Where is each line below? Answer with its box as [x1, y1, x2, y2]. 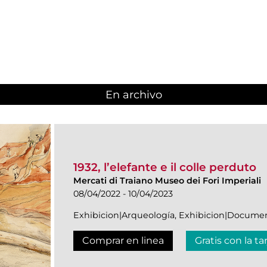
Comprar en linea [82, 234, 164, 246]
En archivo [105, 88, 162, 102]
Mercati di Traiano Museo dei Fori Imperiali [73, 175, 261, 186]
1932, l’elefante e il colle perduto [73, 160, 256, 174]
